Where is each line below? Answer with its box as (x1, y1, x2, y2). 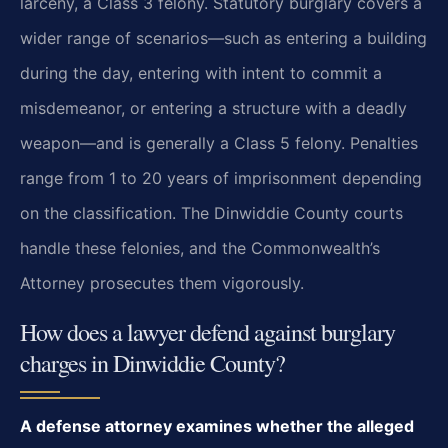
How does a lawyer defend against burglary (20, 314, 395, 348)
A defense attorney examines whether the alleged (20, 415, 414, 436)
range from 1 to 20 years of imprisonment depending (20, 168, 422, 189)
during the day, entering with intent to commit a (20, 63, 382, 84)
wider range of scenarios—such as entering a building (20, 28, 427, 49)
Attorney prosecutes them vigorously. (20, 273, 304, 294)
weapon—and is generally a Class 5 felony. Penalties (20, 133, 418, 154)
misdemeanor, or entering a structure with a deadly (20, 98, 407, 119)
